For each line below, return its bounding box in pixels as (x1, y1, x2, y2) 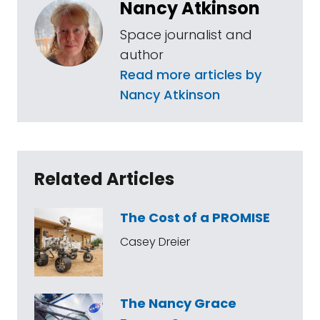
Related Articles (34, 167, 174, 191)
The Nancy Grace (120, 294, 236, 312)
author (120, 46, 164, 64)
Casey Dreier (120, 234, 190, 250)
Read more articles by (120, 66, 261, 84)
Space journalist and (120, 26, 252, 44)
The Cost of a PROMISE (120, 209, 270, 226)
